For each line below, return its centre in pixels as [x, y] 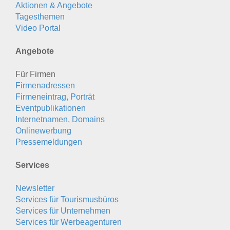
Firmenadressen [45, 85]
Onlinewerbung [43, 130]
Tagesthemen [40, 16]
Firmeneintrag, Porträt [55, 97]
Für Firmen [35, 74]
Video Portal [38, 28]
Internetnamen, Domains [60, 119]
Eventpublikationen [51, 108]
